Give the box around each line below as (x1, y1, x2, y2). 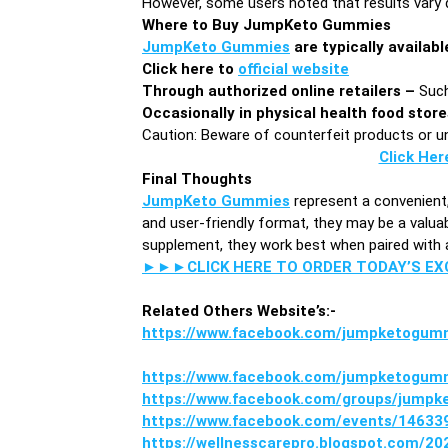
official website (238, 59, 349, 78)
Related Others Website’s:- (142, 301, 340, 320)
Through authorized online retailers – (142, 81, 415, 100)
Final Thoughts (142, 169, 252, 188)
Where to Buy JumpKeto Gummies (142, 15, 391, 34)
